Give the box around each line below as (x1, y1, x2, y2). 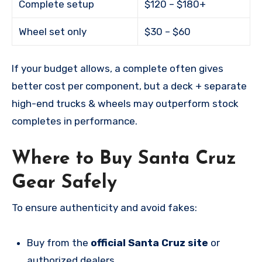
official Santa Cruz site (90, 237, 208, 249)
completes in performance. (12, 115, 137, 127)
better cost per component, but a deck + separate (12, 80, 247, 92)
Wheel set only (19, 25, 87, 37)
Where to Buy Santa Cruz (12, 149, 236, 168)
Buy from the (26, 237, 91, 249)
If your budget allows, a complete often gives (12, 62, 223, 74)
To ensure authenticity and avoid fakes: (12, 202, 197, 214)
